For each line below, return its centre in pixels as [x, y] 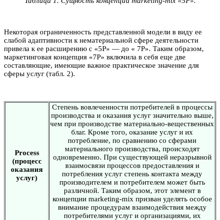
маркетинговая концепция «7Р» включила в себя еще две [95, 57]
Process [27, 152]
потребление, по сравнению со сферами [132, 140]
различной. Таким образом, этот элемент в [132, 190]
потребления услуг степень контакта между [132, 174]
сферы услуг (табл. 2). [40, 73]
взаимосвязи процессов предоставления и [132, 165]
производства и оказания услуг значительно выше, [132, 115]
